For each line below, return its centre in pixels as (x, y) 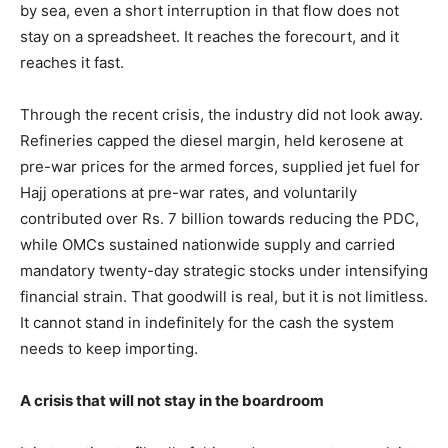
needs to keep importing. (109, 349)
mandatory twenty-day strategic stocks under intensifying (224, 271)
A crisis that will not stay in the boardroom (172, 401)
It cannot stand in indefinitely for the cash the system (207, 323)
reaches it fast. (72, 63)
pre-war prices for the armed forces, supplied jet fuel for (220, 167)
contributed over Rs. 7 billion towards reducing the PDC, (219, 219)
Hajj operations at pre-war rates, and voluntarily (188, 193)
